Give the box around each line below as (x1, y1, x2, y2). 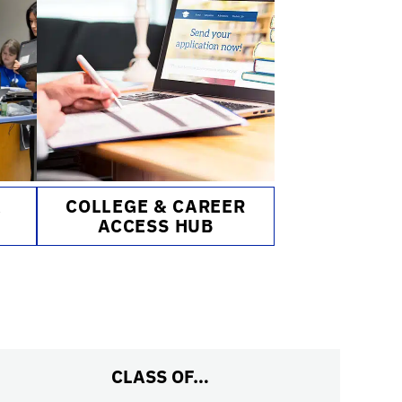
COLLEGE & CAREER (66, 194, 246, 218)
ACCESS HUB (97, 214, 214, 238)
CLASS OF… (110, 364, 209, 389)
